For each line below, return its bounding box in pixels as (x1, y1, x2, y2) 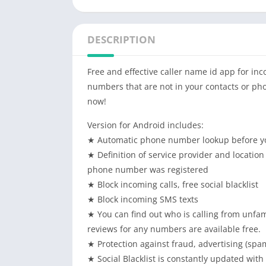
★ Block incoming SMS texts (87, 194, 198, 205)
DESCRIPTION (87, 33, 156, 46)
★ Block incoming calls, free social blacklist (87, 179, 258, 190)
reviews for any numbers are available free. (87, 223, 261, 235)
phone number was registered (87, 164, 208, 175)
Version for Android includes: (87, 119, 204, 131)
